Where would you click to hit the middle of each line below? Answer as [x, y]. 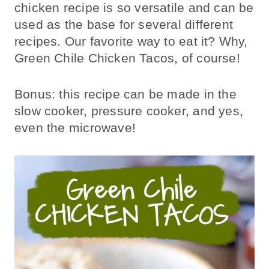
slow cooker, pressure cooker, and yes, [129, 110]
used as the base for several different [124, 24]
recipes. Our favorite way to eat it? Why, [131, 41]
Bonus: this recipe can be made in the [125, 94]
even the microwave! [75, 127]
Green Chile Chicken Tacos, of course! [127, 58]
